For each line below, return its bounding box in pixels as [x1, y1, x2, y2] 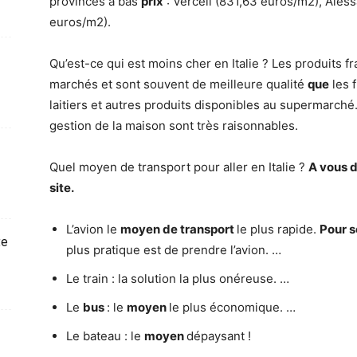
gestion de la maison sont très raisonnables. [49, 118, 298, 133]
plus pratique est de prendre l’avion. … [66, 242, 281, 257]
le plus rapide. [237, 222, 320, 237]
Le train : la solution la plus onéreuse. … [66, 271, 289, 286]
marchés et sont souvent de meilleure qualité [49, 76, 308, 92]
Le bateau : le [66, 328, 144, 343]
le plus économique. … [169, 300, 296, 315]
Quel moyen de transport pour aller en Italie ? [49, 159, 308, 175]
